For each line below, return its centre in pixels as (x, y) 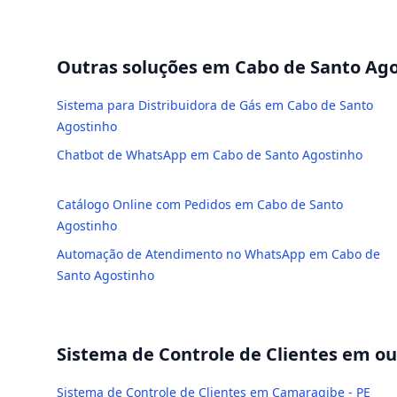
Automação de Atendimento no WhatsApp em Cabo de (218, 254)
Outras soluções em (146, 67)
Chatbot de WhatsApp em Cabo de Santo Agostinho (210, 155)
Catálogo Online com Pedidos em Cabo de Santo (200, 204)
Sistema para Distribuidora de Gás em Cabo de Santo (215, 105)
